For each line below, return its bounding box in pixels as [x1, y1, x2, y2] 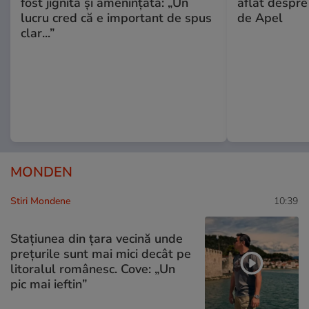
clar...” [21, 25, 54, 42]
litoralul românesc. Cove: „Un [10, 260, 175, 277]
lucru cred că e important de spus [21, 10, 212, 27]
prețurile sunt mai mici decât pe [10, 245, 191, 262]
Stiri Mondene [10, 195, 70, 208]
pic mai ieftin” [10, 275, 87, 292]
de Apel [237, 10, 283, 27]
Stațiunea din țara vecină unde [10, 230, 183, 247]
